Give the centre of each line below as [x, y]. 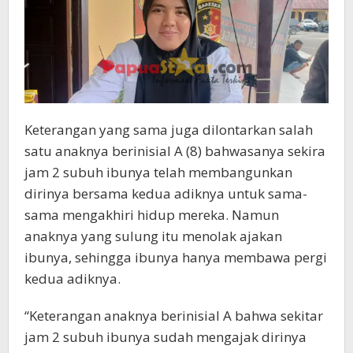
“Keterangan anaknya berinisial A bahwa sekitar [174, 316]
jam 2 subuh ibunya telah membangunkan [158, 173]
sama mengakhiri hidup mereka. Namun [152, 215]
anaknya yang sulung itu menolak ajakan [153, 236]
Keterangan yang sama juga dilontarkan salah [169, 130]
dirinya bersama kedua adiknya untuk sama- [166, 194]
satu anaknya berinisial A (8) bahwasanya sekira [175, 151]
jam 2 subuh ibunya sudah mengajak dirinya [165, 337]
